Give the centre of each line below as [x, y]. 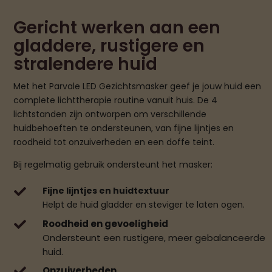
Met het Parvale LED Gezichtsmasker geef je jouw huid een [138, 87]
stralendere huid [86, 64]
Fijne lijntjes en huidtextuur [106, 191]
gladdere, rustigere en [109, 46]
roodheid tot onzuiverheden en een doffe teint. [114, 142]
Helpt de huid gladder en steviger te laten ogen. [143, 205]
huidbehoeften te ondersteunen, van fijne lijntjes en [124, 128]
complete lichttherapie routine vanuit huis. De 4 [116, 100]
